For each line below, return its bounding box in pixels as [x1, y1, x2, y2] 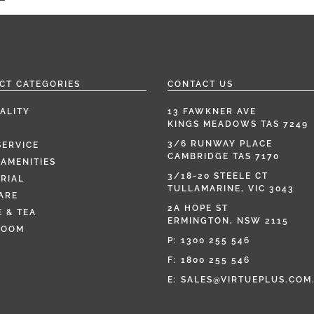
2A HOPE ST [168, 203, 228, 214]
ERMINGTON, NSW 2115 [168, 216, 289, 226]
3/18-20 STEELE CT [168, 171, 268, 182]
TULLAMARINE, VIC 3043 [168, 184, 294, 194]
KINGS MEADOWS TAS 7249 [168, 119, 308, 130]
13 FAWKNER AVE [168, 107, 257, 117]
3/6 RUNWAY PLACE [168, 139, 273, 149]
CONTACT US [168, 79, 233, 90]
